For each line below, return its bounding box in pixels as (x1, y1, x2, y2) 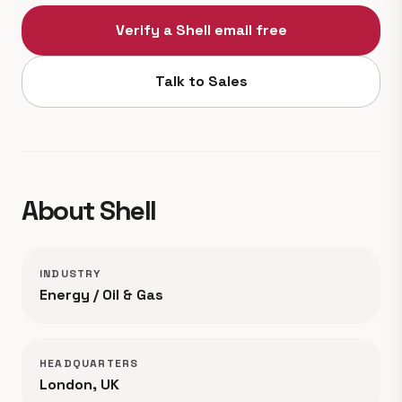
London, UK (39, 375, 119, 394)
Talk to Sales (154, 72, 248, 91)
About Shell (22, 193, 156, 228)
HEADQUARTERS (39, 356, 139, 371)
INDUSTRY (39, 267, 101, 281)
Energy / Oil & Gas (39, 285, 163, 304)
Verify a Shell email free (115, 21, 287, 39)
